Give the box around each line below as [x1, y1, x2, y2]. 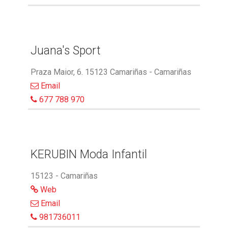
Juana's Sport [31, 44, 101, 58]
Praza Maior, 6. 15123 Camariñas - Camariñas [31, 67, 191, 77]
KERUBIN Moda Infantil [31, 148, 147, 162]
